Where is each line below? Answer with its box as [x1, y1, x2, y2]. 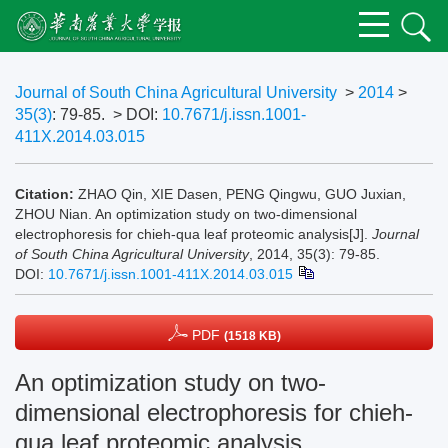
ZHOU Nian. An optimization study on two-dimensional [15, 206, 357, 222]
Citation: [15, 186, 74, 202]
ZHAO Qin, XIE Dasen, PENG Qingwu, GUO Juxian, [78, 186, 406, 202]
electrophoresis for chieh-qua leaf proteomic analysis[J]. [15, 226, 372, 242]
